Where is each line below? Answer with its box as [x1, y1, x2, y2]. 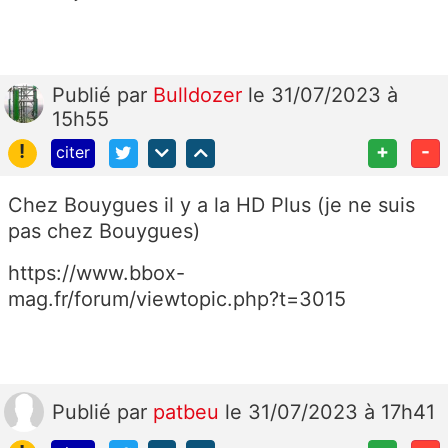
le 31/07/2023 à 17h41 [225, 400, 435, 425]
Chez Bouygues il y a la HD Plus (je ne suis [8, 193, 415, 218]
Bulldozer [153, 83, 248, 108]
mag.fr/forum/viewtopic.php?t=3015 [8, 287, 346, 312]
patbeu [153, 400, 225, 425]
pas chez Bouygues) [8, 219, 200, 244]
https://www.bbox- [8, 261, 185, 286]
